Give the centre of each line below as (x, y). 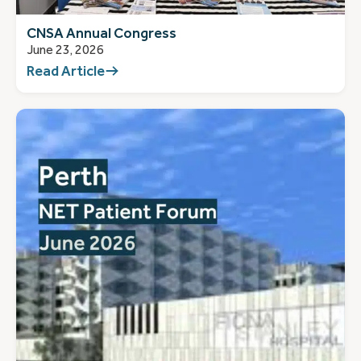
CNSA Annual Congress (101, 33)
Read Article (65, 71)
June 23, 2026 (65, 50)
